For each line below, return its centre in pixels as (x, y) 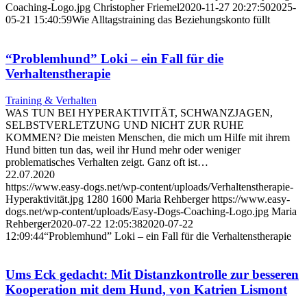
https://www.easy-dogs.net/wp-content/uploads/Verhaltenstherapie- (149, 186)
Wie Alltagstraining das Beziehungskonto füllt (171, 20)
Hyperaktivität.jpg (45, 199)
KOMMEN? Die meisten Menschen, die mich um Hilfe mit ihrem (148, 137)
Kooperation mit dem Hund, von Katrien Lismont (146, 290)
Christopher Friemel (136, 8)
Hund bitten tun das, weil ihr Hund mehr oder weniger (123, 149)
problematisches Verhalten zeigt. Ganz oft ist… (107, 162)
